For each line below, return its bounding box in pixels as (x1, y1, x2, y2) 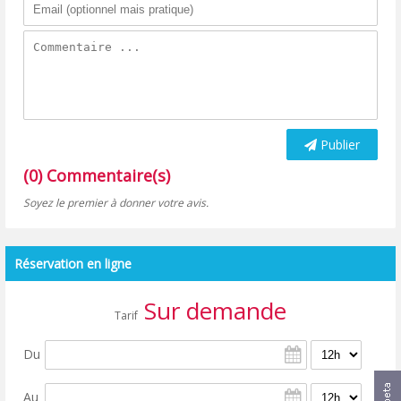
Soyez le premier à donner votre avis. (23, 194, 209, 210)
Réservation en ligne (14, 254, 132, 272)
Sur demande (137, 294, 286, 327)
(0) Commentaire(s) (23, 164, 171, 186)
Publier (316, 135, 360, 153)
